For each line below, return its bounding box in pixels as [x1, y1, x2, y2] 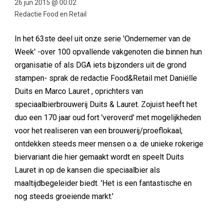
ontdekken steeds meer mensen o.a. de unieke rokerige [15, 139, 203, 148]
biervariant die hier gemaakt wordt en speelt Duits [15, 152, 184, 162]
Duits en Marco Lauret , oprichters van [15, 87, 143, 96]
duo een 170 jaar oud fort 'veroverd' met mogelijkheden [15, 113, 201, 122]
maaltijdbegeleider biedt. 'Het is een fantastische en [15, 179, 192, 188]
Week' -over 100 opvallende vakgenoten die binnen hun [15, 47, 202, 56]
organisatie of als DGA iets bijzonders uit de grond [15, 60, 186, 70]
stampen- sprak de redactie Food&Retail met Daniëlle [15, 73, 197, 83]
